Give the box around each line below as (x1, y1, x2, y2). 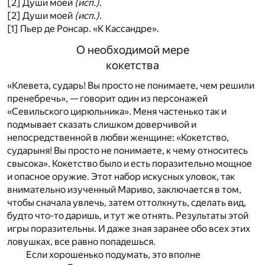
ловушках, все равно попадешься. (7, 235, 156, 247)
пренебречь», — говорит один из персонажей (7, 92, 208, 104)
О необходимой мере (76, 43, 189, 57)
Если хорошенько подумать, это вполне (26, 248, 201, 260)
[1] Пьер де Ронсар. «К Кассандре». (7, 23, 159, 35)
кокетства (106, 59, 159, 73)
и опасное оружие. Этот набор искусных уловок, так (7, 170, 235, 182)
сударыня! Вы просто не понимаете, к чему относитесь (7, 144, 248, 156)
